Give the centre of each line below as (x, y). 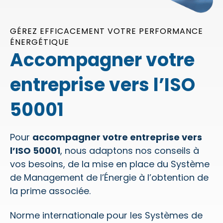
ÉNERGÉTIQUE (40, 42)
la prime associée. (52, 191)
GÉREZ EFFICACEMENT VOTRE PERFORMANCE (107, 31)
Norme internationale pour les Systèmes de (106, 216)
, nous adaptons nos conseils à (130, 150)
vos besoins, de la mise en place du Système (110, 164)
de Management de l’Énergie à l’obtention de (109, 177)
